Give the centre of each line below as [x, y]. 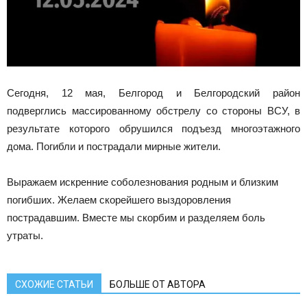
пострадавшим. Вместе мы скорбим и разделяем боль [136, 218]
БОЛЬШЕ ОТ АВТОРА [158, 285]
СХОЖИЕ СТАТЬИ [54, 285]
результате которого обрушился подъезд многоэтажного [153, 129]
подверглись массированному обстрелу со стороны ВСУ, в [153, 111]
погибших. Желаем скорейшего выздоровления [119, 200]
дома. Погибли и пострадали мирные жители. [114, 147]
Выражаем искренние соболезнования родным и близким [143, 182]
